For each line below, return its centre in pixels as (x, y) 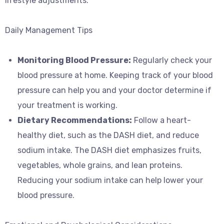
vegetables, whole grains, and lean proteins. (100, 165)
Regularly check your (171, 60)
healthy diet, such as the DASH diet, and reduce (108, 135)
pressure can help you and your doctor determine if (114, 90)
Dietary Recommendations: (75, 120)
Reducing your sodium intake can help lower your (110, 180)
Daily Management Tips (49, 30)
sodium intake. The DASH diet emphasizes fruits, (109, 150)
